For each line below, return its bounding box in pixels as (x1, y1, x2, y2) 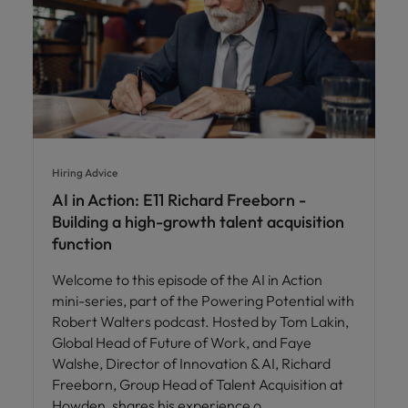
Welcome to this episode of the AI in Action (52, 270, 322, 289)
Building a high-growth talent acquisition (52, 210, 344, 232)
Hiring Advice (52, 165, 117, 179)
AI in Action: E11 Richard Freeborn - (52, 189, 306, 210)
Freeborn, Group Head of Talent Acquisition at (52, 374, 343, 393)
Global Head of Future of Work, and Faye (52, 332, 311, 352)
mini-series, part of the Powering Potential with (52, 291, 354, 310)
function (52, 232, 112, 254)
